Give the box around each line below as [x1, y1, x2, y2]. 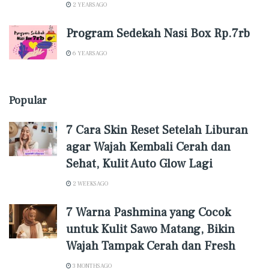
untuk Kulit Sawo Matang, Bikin [66, 222, 235, 237]
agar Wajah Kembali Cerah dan [66, 139, 231, 155]
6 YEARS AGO [71, 49, 107, 57]
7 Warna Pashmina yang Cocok [66, 205, 231, 220]
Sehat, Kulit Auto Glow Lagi [66, 156, 213, 172]
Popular [9, 94, 47, 107]
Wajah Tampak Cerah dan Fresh [66, 238, 235, 254]
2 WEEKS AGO [71, 180, 108, 187]
